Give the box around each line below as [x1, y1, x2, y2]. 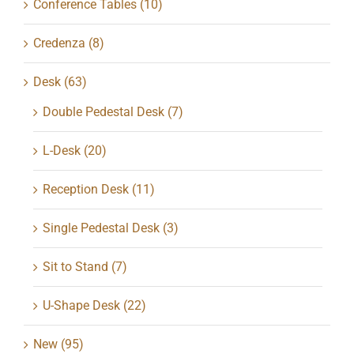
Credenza [32, 35, 85, 51]
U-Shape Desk [42, 297, 120, 313]
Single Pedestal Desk [42, 220, 160, 235]
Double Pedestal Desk [42, 104, 164, 119]
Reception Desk [42, 181, 129, 197]
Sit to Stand [42, 258, 108, 274]
